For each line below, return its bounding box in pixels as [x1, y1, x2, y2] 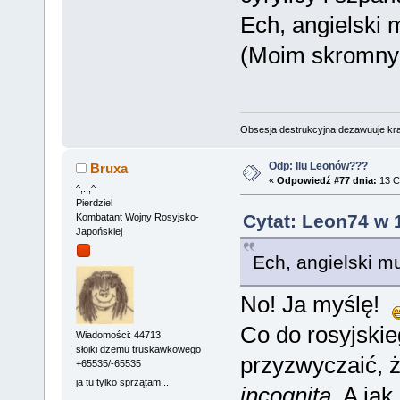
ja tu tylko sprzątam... [75, 377, 169, 388]
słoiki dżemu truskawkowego [75, 344, 201, 355]
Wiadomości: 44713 [75, 329, 161, 341]
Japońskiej [75, 225, 122, 237]
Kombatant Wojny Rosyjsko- [75, 211, 199, 222]
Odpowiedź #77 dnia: [276, 174, 377, 186]
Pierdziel [75, 196, 112, 208]
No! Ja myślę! [239, 290, 392, 318]
